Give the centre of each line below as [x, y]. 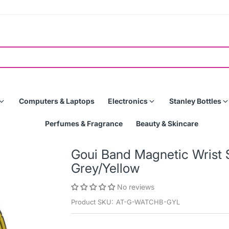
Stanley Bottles [195, 101]
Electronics [128, 101]
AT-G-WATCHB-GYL [148, 202]
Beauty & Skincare [167, 123]
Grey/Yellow [105, 168]
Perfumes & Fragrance [84, 123]
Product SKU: [92, 202]
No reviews [136, 187]
